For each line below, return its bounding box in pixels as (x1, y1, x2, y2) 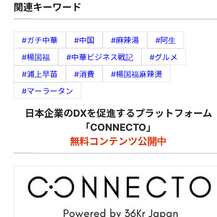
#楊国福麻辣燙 (111, 69, 162, 79)
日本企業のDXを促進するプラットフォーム (24, 108, 212, 120)
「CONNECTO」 (80, 122, 156, 134)
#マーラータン (22, 86, 73, 96)
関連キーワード (14, 1, 81, 14)
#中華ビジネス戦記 (66, 52, 133, 62)
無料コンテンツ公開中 (70, 136, 167, 148)
